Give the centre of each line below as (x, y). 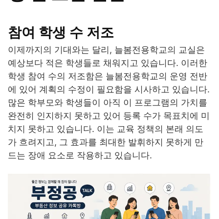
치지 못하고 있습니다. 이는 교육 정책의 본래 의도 (106, 129)
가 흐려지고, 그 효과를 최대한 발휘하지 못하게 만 (106, 142)
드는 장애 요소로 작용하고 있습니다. (80, 155)
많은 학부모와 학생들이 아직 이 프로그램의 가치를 (108, 103)
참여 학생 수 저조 (61, 33)
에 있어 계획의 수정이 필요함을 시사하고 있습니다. (109, 89)
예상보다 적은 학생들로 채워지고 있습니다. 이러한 (108, 63)
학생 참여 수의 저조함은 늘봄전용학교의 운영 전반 (108, 76)
